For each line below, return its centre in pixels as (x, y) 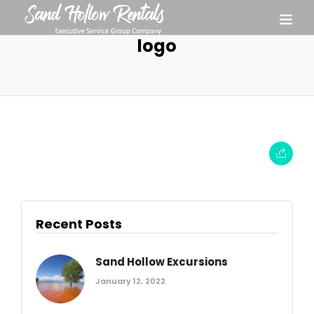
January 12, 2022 (130, 281)
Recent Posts (79, 224)
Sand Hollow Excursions (162, 262)
